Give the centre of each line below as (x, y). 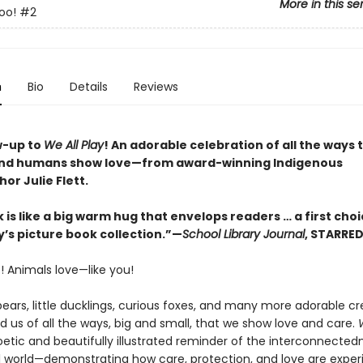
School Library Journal (243, 234)
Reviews (156, 87)
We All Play (73, 145)
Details (88, 87)
